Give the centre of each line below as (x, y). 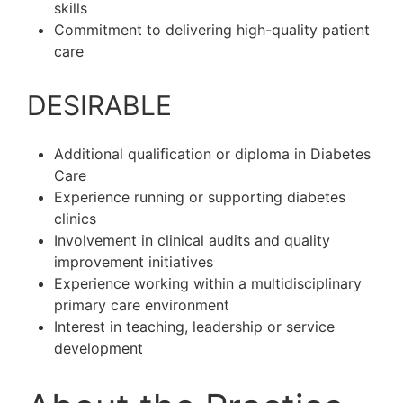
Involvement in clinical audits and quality (192, 240)
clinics (75, 218)
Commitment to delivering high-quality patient (212, 29)
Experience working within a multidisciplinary (208, 283)
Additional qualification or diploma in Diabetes (212, 153)
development (99, 348)
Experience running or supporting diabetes (200, 197)
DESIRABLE (99, 105)
